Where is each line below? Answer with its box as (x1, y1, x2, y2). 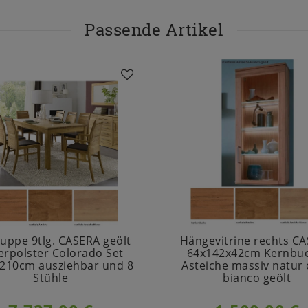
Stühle (33, 270, 69, 286)
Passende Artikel (85, 19, 223, 41)
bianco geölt (223, 270, 291, 286)
